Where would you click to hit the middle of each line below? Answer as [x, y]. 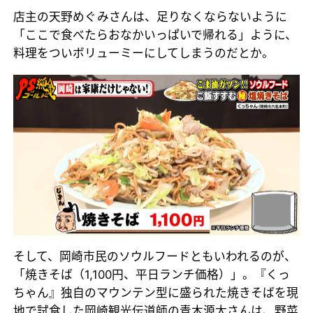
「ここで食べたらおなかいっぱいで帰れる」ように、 [155, 35]
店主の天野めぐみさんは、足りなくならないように [151, 16]
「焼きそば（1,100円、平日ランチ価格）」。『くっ [152, 274]
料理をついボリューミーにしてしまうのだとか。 [144, 53]
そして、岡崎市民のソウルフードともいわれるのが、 [155, 256]
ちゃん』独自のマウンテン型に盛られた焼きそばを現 [156, 292]
